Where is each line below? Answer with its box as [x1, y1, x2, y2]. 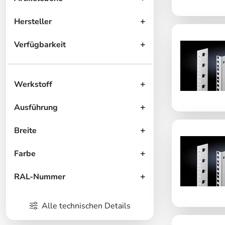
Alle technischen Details [41, 200, 131, 211]
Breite [14, 125, 37, 136]
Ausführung [14, 101, 58, 113]
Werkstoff [14, 78, 52, 90]
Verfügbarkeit [14, 39, 66, 50]
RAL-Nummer [14, 171, 65, 182]
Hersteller [14, 16, 52, 27]
